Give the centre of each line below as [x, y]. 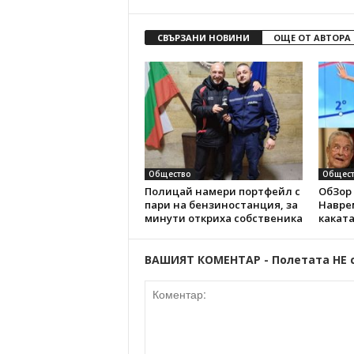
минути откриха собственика [223, 218]
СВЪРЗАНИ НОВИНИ [203, 38]
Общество [169, 174]
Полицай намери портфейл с [222, 191]
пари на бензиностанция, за [221, 205]
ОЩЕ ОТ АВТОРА [312, 38]
